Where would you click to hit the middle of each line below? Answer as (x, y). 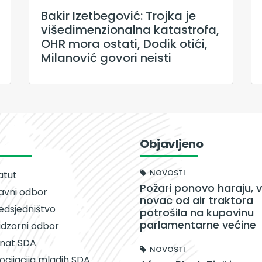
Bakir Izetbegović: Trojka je (118, 16)
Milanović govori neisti (106, 58)
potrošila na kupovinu (197, 213)
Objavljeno (171, 144)
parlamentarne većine (198, 225)
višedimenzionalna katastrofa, (130, 30)
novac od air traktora (196, 201)
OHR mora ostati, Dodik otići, (124, 44)
